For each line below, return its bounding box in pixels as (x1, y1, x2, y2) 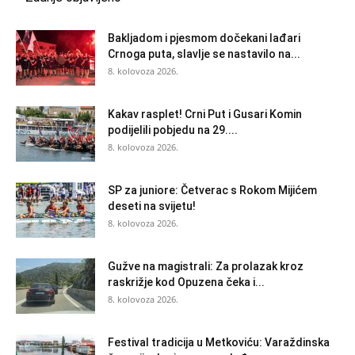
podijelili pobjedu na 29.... (108, 124, 238, 137)
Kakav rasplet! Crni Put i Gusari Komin (108, 108, 302, 121)
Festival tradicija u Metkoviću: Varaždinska (108, 336, 330, 349)
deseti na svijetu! (108, 200, 196, 213)
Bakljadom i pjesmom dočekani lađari (108, 32, 300, 45)
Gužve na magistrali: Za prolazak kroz (108, 260, 303, 273)
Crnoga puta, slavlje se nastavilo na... (108, 48, 300, 61)
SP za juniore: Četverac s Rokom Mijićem (108, 184, 317, 197)
